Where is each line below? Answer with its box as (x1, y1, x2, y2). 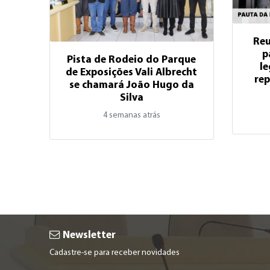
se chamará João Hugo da (69, 80, 194, 90)
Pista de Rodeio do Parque (67, 54, 196, 65)
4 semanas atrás (102, 110, 160, 120)
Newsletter (60, 230, 116, 240)
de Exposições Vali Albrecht (66, 67, 198, 78)
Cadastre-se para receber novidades (49, 248, 180, 257)
